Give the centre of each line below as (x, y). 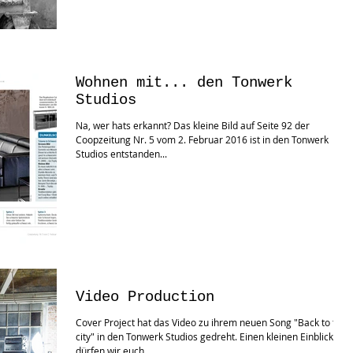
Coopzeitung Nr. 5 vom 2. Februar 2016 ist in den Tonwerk (202, 140)
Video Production (145, 297)
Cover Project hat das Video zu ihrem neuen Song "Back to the (211, 322)
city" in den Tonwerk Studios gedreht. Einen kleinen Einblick (204, 336)
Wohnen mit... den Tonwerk (184, 83)
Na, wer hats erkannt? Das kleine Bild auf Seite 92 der (124, 126)
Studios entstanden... (121, 154)
